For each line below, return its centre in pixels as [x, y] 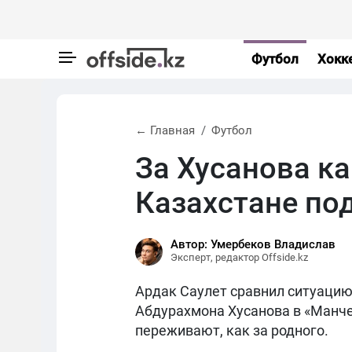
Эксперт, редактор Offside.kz [239, 257]
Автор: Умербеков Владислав [253, 244]
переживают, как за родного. [232, 330]
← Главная [165, 130]
